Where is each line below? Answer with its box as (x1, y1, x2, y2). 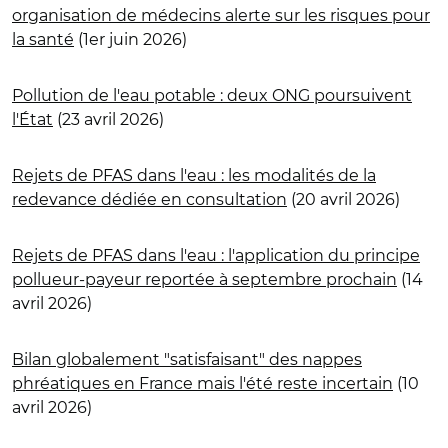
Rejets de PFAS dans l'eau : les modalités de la (12, 165, 376, 185)
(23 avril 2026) (53, 109, 164, 129)
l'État (12, 109, 53, 129)
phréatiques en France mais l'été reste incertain (12, 373, 393, 393)
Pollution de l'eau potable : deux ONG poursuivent (12, 85, 412, 105)
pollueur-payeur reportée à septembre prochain (12, 269, 397, 289)
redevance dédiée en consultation (12, 189, 287, 209)
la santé (12, 29, 74, 49)
